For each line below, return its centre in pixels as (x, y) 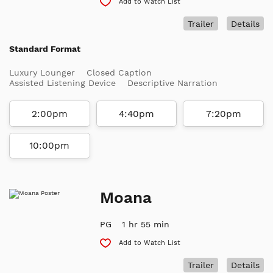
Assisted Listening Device (62, 83)
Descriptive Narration (172, 83)
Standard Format (45, 49)
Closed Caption (119, 73)
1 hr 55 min (146, 225)
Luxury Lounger (42, 73)
